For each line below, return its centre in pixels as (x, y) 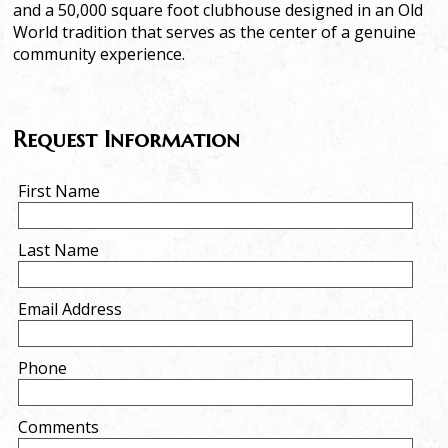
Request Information (127, 138)
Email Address (70, 308)
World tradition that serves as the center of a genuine (215, 31)
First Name (59, 190)
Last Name (59, 249)
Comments (61, 426)
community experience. (99, 53)
